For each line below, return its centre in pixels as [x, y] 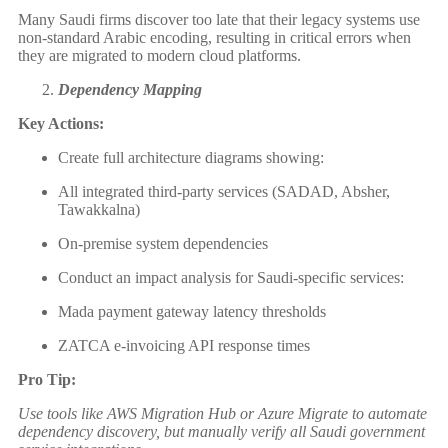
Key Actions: [61, 124]
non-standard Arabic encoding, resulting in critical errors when [214, 38]
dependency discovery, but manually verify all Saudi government [221, 432]
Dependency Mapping [130, 90]
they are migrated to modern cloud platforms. [159, 56]
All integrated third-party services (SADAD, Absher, [224, 192]
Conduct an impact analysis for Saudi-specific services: [231, 278]
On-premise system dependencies [163, 244]
